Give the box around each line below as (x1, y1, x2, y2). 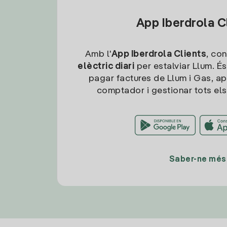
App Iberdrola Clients (111, 50, 207, 59)
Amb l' (85, 50, 111, 59)
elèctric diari (78, 62, 135, 71)
